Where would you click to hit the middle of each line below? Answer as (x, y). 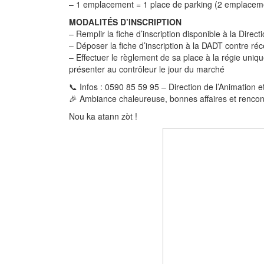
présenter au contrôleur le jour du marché (147, 69)
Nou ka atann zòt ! (103, 116)
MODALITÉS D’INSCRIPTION (125, 22)
